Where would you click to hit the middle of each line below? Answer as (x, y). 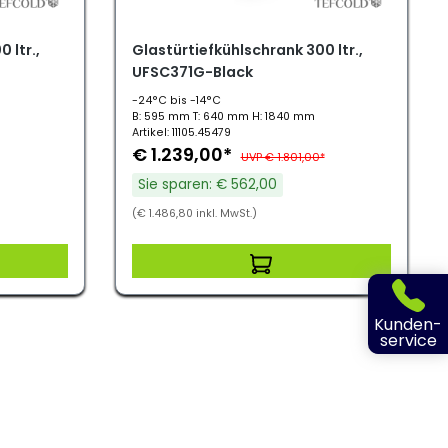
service (408, 340)
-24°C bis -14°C (176, 100)
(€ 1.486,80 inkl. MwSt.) (194, 213)
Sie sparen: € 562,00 (207, 184)
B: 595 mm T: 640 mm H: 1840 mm (223, 116)
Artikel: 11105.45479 (181, 132)
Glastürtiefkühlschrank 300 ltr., (247, 50)
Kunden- (408, 324)
